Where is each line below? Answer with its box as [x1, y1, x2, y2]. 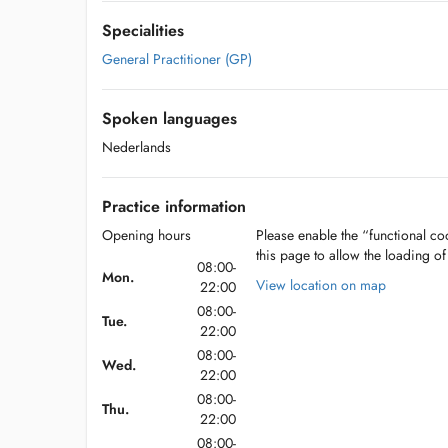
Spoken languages [102, 107, 237, 130]
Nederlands [102, 137, 171, 157]
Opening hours [102, 225, 191, 245]
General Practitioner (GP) [102, 49, 252, 69]
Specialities [102, 19, 184, 42]
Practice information [102, 195, 246, 218]
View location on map [256, 275, 387, 295]
